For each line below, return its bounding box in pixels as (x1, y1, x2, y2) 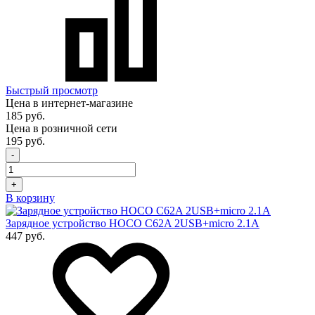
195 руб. (6, 135, 45, 148)
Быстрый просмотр (6, 84, 98, 97)
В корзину (6, 192, 55, 205)
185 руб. (6, 110, 45, 122)
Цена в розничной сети (6, 122, 117, 135)
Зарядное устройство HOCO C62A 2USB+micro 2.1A (6, 217, 259, 230)
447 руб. (6, 230, 45, 243)
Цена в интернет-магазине (6, 97, 133, 110)
